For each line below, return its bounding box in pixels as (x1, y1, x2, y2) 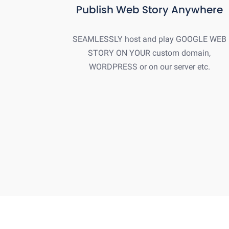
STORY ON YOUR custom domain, (88, 48, 211, 58)
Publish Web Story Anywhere (76, 2, 223, 17)
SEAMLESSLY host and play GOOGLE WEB (72, 34, 226, 44)
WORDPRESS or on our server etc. (88, 61, 210, 72)
